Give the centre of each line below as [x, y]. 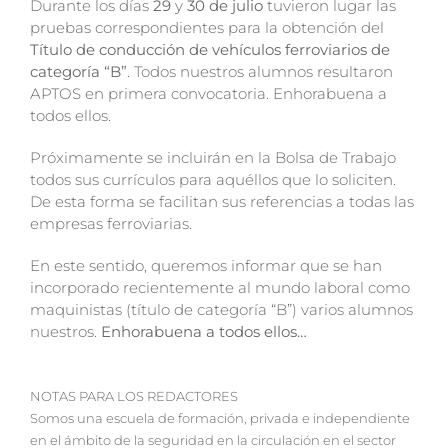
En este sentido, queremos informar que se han [206, 265]
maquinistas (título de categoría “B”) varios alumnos [221, 309]
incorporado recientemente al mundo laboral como [220, 287]
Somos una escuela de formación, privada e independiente [220, 418]
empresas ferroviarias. [111, 223]
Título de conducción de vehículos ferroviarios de [210, 49]
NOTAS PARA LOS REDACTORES [134, 396]
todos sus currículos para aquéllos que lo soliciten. [213, 179]
